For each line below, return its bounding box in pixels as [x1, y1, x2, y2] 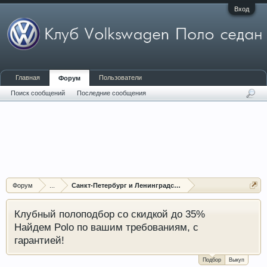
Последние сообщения [77, 89, 146, 97]
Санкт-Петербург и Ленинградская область [72, 182, 213, 189]
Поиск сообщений [11, 89, 65, 97]
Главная [15, 74, 40, 81]
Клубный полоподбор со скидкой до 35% [14, 208, 205, 220]
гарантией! [14, 234, 64, 246]
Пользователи [99, 74, 142, 81]
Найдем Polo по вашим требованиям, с [14, 221, 198, 233]
